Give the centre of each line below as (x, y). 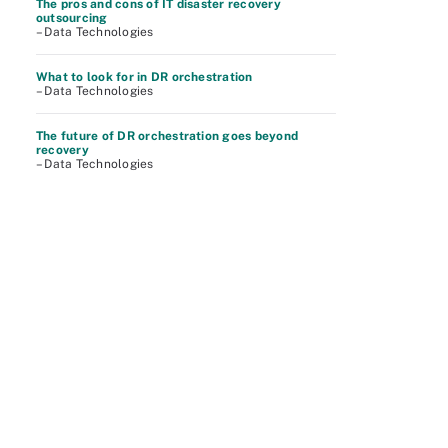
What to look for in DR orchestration (144, 77)
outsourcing (72, 18)
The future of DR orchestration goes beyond (167, 136)
